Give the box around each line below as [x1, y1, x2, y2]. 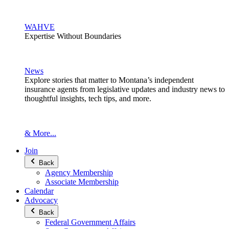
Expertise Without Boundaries [25, 31, 121, 40]
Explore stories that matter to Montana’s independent [25, 75, 194, 84]
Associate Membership [45, 177, 119, 186]
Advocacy [25, 195, 58, 204]
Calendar [25, 186, 54, 195]
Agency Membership [45, 168, 113, 177]
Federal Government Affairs [45, 217, 135, 226]
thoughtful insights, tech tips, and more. [25, 94, 151, 103]
